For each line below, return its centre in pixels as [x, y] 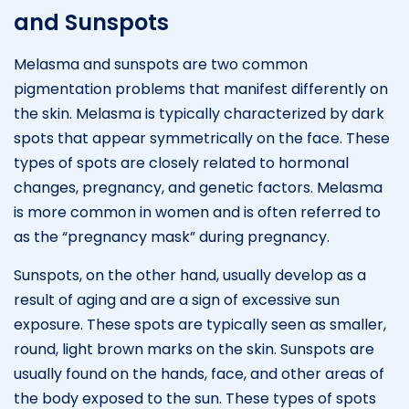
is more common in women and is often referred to [197, 212]
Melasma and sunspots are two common [161, 64]
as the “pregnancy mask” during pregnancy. [172, 236]
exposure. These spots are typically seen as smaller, [200, 324]
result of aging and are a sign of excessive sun [177, 299]
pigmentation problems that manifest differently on [201, 89]
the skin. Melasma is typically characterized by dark [199, 113]
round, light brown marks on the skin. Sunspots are [194, 349]
